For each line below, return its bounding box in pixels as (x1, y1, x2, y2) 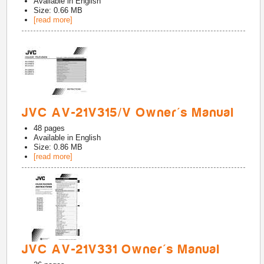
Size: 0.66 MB (34, 6, 83, 15)
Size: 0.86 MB (34, 143, 83, 151)
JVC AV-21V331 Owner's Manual (22, 242, 221, 256)
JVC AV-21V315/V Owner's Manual (22, 105, 235, 120)
